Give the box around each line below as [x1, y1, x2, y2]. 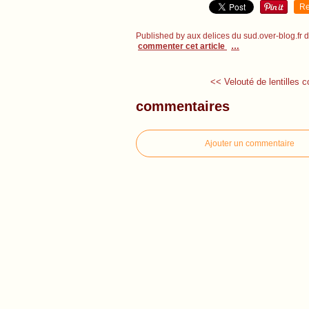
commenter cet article [138, 41, 227, 51]
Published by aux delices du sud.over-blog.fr [136, 31, 302, 41]
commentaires [136, 98, 230, 114]
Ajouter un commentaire [205, 138, 295, 148]
